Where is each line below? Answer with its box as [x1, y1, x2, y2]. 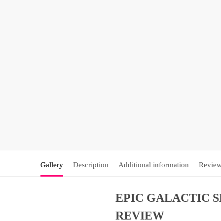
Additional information [118, 161, 189, 169]
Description [73, 161, 109, 169]
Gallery [40, 161, 63, 169]
